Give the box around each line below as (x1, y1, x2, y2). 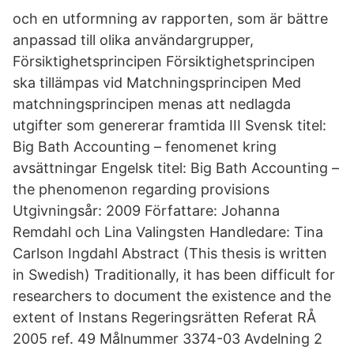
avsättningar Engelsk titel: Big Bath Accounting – (13, 160, 339, 176)
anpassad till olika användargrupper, (13, 32, 254, 48)
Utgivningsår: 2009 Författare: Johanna (13, 202, 280, 219)
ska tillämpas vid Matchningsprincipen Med (13, 74, 301, 91)
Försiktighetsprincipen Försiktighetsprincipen (13, 53, 315, 70)
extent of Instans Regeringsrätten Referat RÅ (13, 309, 316, 326)
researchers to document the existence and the (13, 288, 331, 304)
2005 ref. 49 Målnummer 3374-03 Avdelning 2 (13, 330, 322, 347)
